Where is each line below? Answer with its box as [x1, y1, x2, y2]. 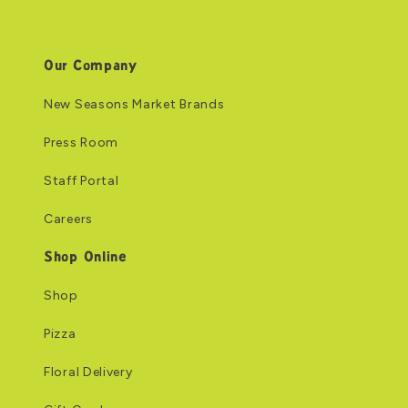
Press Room [44, 134, 118, 150]
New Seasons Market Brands [44, 96, 225, 112]
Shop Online [44, 250, 127, 265]
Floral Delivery [44, 363, 133, 380]
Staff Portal [44, 172, 119, 189]
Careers [44, 210, 93, 227]
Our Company [44, 59, 138, 74]
